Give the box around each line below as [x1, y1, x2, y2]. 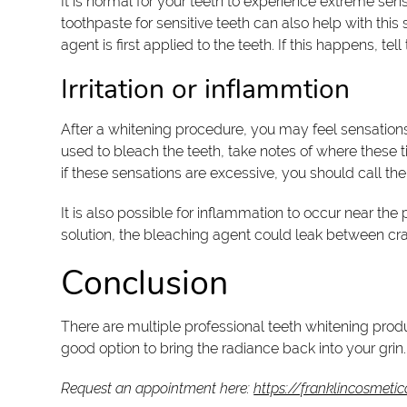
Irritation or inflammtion [61, 71, 351, 108]
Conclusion [61, 260, 229, 306]
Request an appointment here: [61, 380, 254, 397]
